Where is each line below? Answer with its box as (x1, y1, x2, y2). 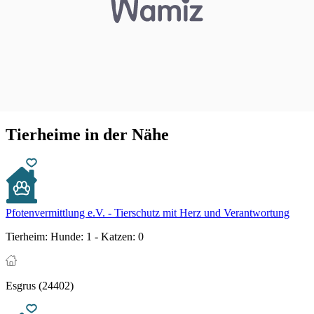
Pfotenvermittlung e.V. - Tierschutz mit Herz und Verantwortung (6, 207, 289, 219)
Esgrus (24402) (6, 280, 74, 292)
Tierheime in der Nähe (6, 125, 169, 144)
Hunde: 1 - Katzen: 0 (48, 231, 144, 243)
